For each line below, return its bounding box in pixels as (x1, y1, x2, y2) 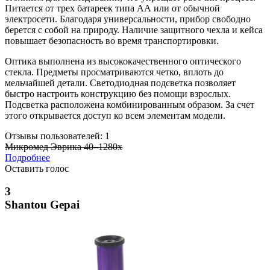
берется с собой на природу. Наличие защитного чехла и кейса (5, 24, 263, 35)
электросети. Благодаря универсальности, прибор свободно (5, 13, 251, 24)
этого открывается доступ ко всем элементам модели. (5, 110, 225, 121)
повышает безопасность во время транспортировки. (5, 35, 219, 46)
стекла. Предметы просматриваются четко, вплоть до (5, 66, 224, 77)
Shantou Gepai (5, 198, 80, 212)
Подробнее (5, 152, 50, 163)
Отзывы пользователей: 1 (5, 130, 110, 141)
